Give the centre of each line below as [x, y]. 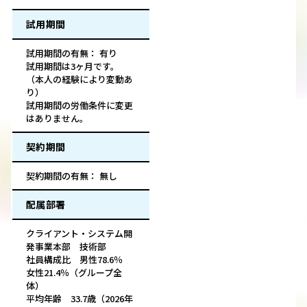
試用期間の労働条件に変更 [79, 106]
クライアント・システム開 [79, 234]
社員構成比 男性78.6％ [79, 260]
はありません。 [57, 119]
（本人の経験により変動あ [79, 79]
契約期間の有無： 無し [72, 176]
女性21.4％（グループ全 [74, 273]
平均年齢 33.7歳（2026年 [79, 299]
